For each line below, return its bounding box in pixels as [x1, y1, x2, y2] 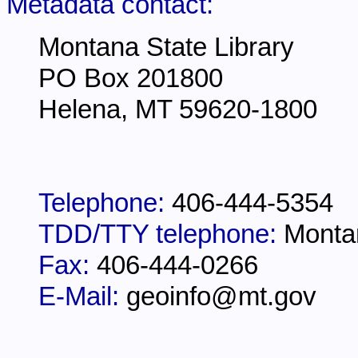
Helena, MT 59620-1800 [38, 94, 317, 124]
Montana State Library [38, 32, 294, 62]
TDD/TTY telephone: [38, 219, 284, 249]
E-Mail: [38, 281, 126, 311]
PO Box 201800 [38, 63, 223, 93]
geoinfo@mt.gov [126, 281, 316, 311]
